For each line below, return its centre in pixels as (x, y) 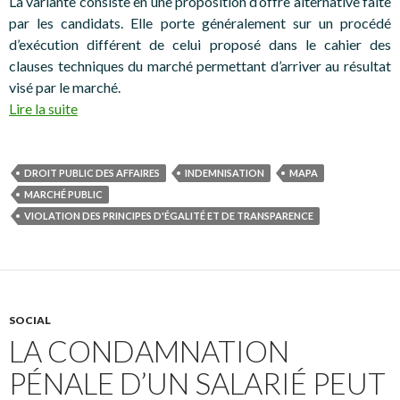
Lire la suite (43, 108)
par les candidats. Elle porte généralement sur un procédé (200, 22)
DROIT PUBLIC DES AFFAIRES (92, 172)
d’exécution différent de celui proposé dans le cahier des (200, 44)
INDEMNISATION (225, 172)
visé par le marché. (65, 87)
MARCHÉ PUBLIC (63, 194)
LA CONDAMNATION (149, 350)
